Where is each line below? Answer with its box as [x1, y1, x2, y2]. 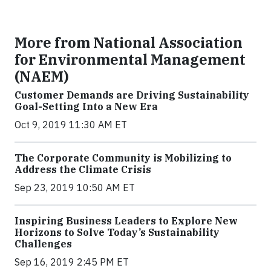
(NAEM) [15, 67, 69, 85]
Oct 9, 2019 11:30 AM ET [15, 119, 127, 131]
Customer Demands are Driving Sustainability [15, 89, 249, 101]
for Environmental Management [15, 50, 246, 68]
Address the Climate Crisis [15, 163, 151, 175]
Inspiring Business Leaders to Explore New [15, 215, 238, 227]
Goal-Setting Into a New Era [15, 100, 158, 113]
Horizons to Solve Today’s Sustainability [15, 226, 220, 238]
